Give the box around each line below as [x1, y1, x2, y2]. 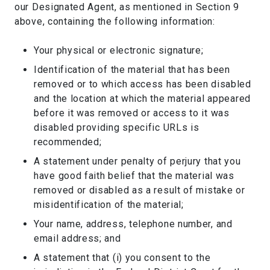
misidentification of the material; [34, 199, 184, 210]
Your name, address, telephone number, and [34, 218, 233, 230]
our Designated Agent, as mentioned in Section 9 [14, 1, 239, 13]
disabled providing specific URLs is [34, 122, 199, 133]
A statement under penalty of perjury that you [34, 155, 241, 167]
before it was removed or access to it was [34, 107, 230, 119]
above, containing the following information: [14, 16, 215, 27]
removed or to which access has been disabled [34, 78, 251, 90]
